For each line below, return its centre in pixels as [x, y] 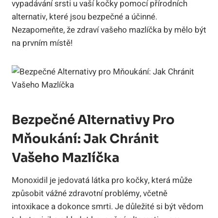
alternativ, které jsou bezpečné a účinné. [84, 17]
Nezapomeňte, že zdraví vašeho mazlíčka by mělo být [109, 30]
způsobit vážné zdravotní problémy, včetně [90, 193]
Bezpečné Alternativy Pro [93, 120]
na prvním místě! [42, 43]
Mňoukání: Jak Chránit [85, 139]
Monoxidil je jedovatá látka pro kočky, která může [102, 180]
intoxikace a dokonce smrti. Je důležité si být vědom [108, 206]
